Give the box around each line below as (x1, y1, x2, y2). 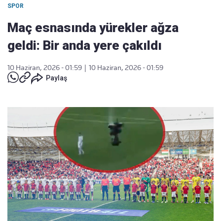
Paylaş (46, 74, 67, 82)
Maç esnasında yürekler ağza (7, 20, 179, 35)
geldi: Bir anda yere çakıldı (7, 38, 162, 53)
